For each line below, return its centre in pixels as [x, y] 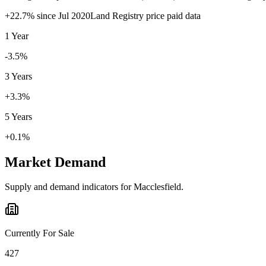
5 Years [18, 116]
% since [42, 15]
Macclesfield [157, 187]
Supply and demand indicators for [69, 187]
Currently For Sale [39, 233]
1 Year [17, 36]
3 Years [18, 76]
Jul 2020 [74, 15]
